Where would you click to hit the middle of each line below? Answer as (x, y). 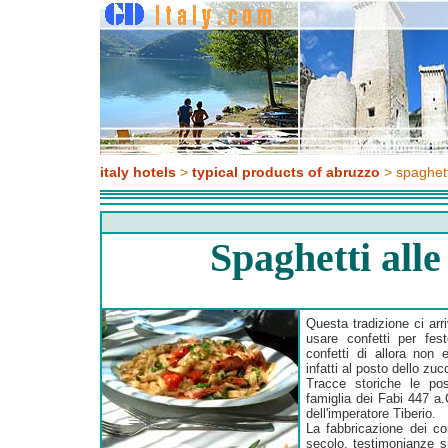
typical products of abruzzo (286, 172)
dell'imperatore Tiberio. (371, 413)
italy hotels (138, 172)
